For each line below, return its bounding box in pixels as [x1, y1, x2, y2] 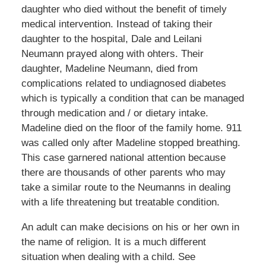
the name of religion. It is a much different [21, 236, 206, 248]
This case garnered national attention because [21, 151, 226, 163]
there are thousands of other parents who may [21, 166, 226, 178]
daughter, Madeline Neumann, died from [21, 62, 198, 74]
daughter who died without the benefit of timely [21, 3, 227, 15]
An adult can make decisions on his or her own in [21, 221, 239, 233]
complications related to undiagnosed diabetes [21, 77, 226, 89]
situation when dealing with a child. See [21, 251, 195, 262]
